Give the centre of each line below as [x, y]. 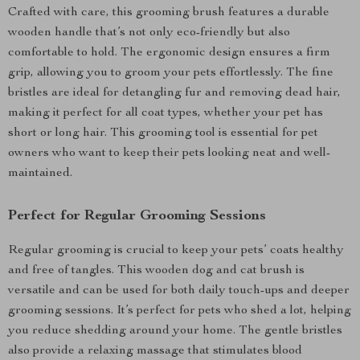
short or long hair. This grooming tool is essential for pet [163, 133]
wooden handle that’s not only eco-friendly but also [149, 33]
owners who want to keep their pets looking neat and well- [169, 153]
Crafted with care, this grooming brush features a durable [169, 13]
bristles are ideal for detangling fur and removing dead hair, [174, 93]
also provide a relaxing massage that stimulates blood [155, 351]
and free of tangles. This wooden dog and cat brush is [156, 271]
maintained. [40, 174]
